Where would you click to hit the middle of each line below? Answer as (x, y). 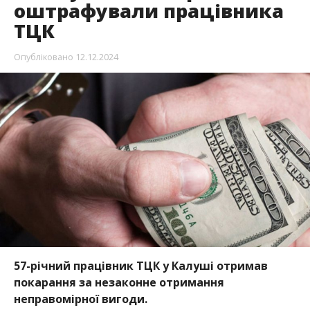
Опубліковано (43, 56)
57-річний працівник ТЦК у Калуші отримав (140, 265)
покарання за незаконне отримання (119, 282)
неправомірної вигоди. (80, 299)
